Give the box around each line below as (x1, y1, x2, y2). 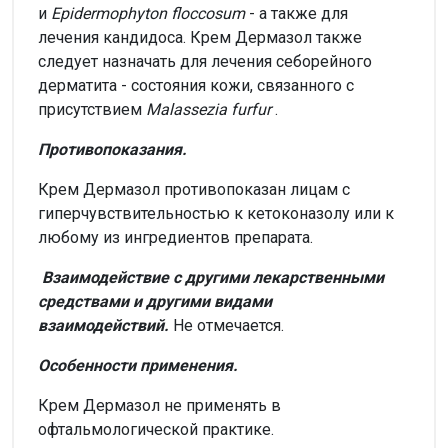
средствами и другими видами (38, 291, 272, 311)
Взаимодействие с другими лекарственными (42, 267, 384, 287)
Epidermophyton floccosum (51, 3, 245, 23)
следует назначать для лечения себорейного (38, 51, 372, 71)
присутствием (38, 99, 146, 119)
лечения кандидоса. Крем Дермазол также (38, 27, 362, 47)
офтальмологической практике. (38, 419, 274, 439)
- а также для (245, 3, 348, 23)
